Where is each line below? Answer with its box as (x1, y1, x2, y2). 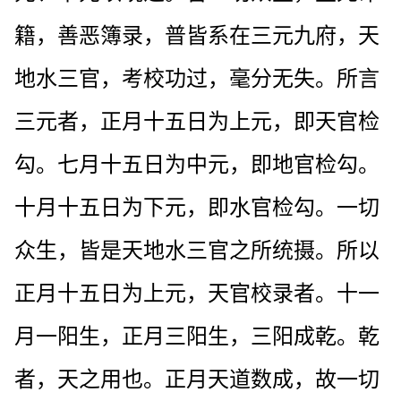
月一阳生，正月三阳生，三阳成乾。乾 (14, 324, 380, 348)
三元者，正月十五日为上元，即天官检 (14, 109, 380, 133)
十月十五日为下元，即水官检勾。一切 (14, 195, 380, 219)
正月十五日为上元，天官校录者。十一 (14, 281, 380, 305)
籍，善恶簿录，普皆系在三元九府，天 (14, 23, 380, 47)
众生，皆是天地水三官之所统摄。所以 (14, 238, 380, 262)
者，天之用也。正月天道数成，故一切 (14, 367, 380, 391)
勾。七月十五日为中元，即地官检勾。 (14, 152, 380, 176)
